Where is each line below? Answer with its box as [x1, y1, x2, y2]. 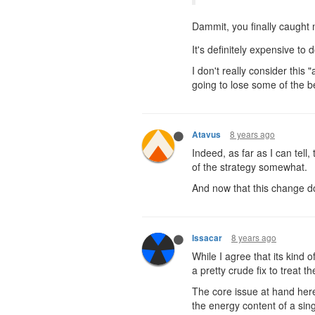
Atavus [192, 128, 221, 141]
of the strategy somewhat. [192, 159, 307, 174]
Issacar [192, 231, 222, 244]
